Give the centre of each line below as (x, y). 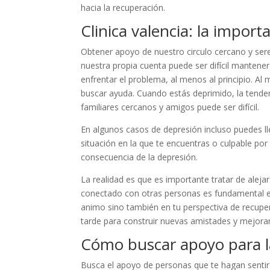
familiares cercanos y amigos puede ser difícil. (170, 107)
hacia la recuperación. (123, 8)
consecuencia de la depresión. (141, 157)
